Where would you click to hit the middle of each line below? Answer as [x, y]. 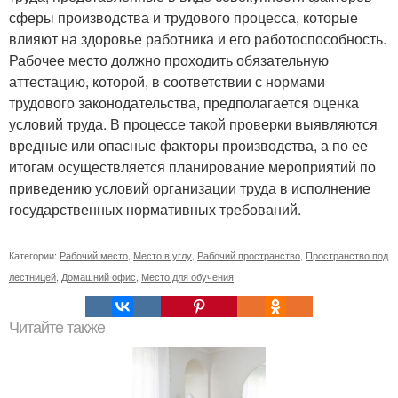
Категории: [34, 255]
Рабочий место [94, 255]
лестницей [32, 277]
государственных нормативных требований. [155, 210]
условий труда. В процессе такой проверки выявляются [193, 124]
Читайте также [57, 328]
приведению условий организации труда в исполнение [190, 188]
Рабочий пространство [249, 255]
